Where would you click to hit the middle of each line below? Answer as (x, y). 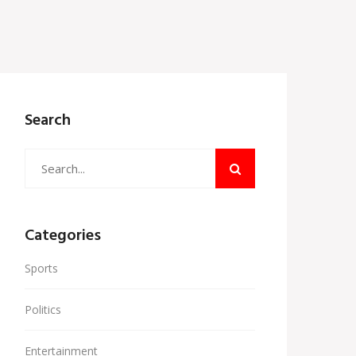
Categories (63, 236)
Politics (43, 310)
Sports (41, 268)
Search (48, 121)
